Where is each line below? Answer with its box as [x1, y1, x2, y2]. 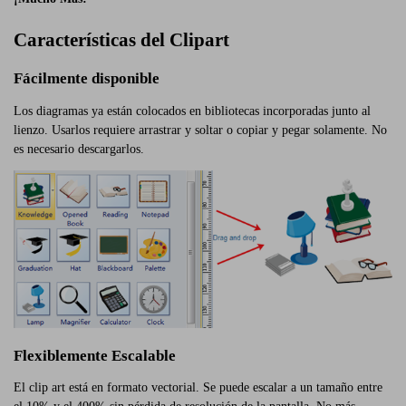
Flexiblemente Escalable [14, 346, 176, 364]
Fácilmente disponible [14, 70, 159, 88]
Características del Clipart [14, 29, 229, 52]
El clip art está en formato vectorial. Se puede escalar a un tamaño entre [14, 381, 382, 395]
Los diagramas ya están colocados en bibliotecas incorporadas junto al [14, 104, 371, 119]
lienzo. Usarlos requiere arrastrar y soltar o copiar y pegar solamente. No [14, 123, 387, 138]
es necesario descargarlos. [14, 142, 144, 157]
